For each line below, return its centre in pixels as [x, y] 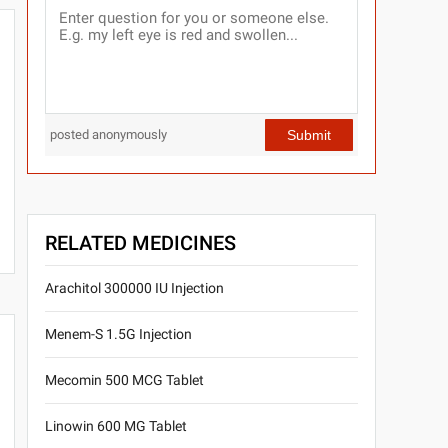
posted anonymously [109, 135]
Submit [308, 134]
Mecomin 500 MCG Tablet [124, 380]
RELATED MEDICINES [140, 243]
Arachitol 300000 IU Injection [134, 288]
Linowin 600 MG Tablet [115, 426]
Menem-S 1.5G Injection [118, 334]
